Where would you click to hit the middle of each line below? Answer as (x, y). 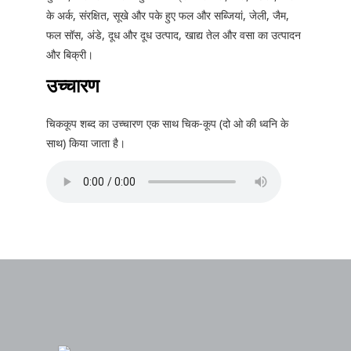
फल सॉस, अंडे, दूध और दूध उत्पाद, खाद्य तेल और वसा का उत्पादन (174, 35)
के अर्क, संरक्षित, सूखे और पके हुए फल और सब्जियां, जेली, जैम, (168, 16)
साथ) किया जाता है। (86, 143)
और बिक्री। (70, 55)
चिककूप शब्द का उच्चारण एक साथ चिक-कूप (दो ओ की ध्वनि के (167, 124)
